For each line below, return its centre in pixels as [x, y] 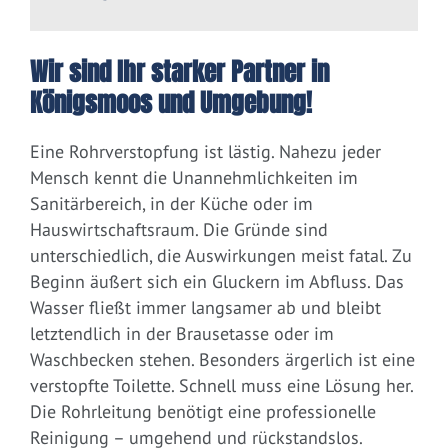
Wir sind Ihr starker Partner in [179, 72]
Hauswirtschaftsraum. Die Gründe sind [179, 230]
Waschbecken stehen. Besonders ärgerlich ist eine [222, 360]
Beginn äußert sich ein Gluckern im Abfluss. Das [217, 282]
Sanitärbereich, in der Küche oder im [171, 204]
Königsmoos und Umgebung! [171, 103]
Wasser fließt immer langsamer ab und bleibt [205, 308]
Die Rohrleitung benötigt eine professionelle [203, 412]
